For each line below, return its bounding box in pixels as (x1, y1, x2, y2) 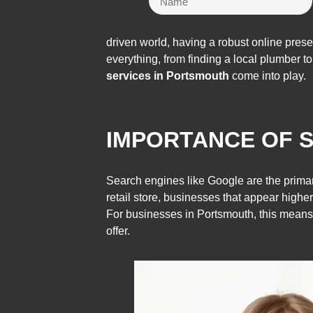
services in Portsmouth (106, 70, 229, 82)
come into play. (229, 70, 306, 82)
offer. (106, 225, 130, 238)
